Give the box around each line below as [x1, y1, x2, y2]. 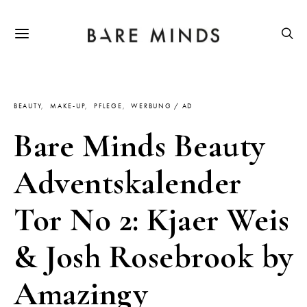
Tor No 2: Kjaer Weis [14, 200, 289, 240]
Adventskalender [14, 163, 242, 203]
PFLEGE [94, 102, 123, 110]
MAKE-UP [50, 102, 86, 110]
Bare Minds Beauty [14, 126, 265, 166]
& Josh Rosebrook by [14, 237, 293, 277]
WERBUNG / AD [131, 102, 193, 110]
